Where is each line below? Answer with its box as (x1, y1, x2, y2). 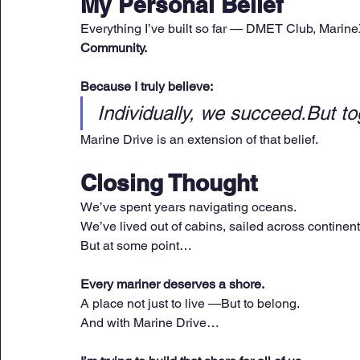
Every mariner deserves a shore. (80, 276, 264, 292)
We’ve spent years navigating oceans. (80, 199, 297, 215)
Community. (80, 40, 147, 56)
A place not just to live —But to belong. (80, 296, 300, 312)
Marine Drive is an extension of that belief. (80, 132, 318, 148)
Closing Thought (80, 170, 257, 197)
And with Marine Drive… (80, 315, 219, 331)
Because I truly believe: (80, 79, 213, 95)
